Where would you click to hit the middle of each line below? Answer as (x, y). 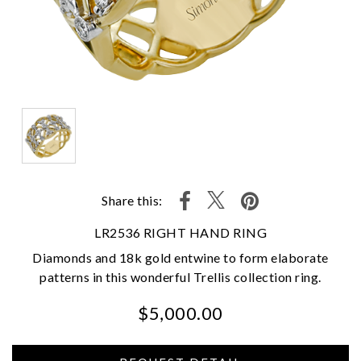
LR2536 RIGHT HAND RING (180, 232)
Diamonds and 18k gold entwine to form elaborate (180, 257)
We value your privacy (128, 330)
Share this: (132, 201)
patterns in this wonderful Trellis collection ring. (180, 276)
